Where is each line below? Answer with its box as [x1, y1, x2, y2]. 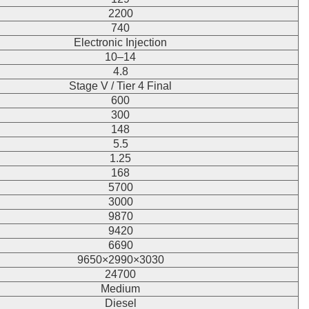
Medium [101, 282, 140, 295]
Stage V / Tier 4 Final [69, 79, 172, 92]
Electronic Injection [74, 36, 167, 48]
